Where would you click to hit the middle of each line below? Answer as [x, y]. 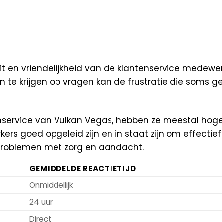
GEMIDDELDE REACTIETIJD [83, 169]
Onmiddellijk [51, 185]
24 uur [41, 202]
